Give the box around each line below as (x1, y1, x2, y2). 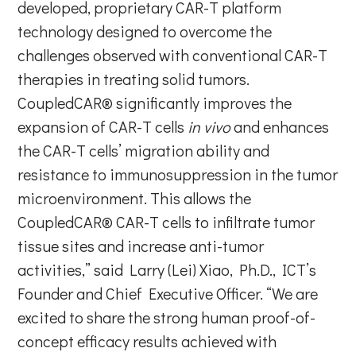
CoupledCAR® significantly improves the (17, 91, 292, 113)
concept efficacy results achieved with (17, 330, 277, 351)
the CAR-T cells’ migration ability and (17, 139, 270, 161)
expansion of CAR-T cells (17, 115, 188, 137)
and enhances (230, 115, 330, 137)
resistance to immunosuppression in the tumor (17, 163, 339, 184)
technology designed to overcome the (17, 20, 273, 41)
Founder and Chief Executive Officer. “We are (17, 282, 319, 304)
